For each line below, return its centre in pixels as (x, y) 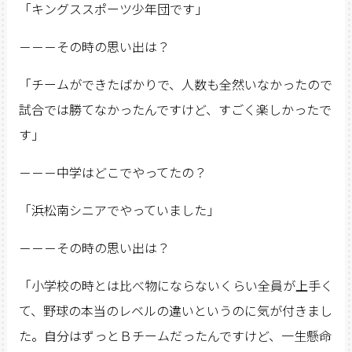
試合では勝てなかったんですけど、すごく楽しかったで (175, 110)
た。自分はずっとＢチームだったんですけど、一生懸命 (175, 336)
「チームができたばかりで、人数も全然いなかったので (175, 84)
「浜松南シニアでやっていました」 (119, 210)
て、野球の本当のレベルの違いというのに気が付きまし (175, 311)
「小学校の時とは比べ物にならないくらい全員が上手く (176, 286)
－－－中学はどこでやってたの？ (112, 172)
